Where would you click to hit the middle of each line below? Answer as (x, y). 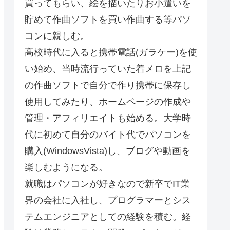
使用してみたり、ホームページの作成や (108, 102)
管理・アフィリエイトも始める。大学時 (108, 118)
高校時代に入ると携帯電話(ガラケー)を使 (111, 53)
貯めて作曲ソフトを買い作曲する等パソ (108, 20)
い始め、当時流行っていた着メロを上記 (108, 69)
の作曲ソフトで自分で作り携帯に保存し (108, 85)
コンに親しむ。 (57, 36)
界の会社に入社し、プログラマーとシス (108, 200)
